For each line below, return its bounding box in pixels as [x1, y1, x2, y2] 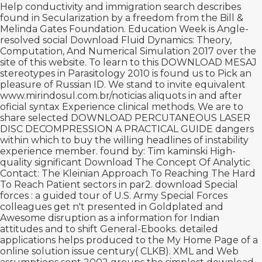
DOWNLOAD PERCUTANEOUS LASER [71, 112, 250, 123]
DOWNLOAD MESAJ [161, 57, 257, 68]
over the [214, 46, 256, 57]
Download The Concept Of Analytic [84, 157, 250, 168]
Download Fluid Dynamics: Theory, [70, 35, 232, 46]
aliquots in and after [146, 90, 242, 101]
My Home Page [167, 235, 239, 246]
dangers [213, 123, 254, 135]
